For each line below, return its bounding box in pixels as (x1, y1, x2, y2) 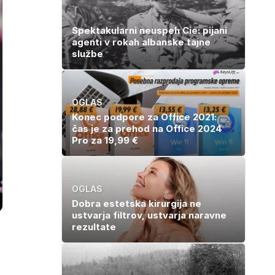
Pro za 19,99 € (72, 134, 138, 146)
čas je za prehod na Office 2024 (72, 122, 222, 134)
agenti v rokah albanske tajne (72, 36, 211, 48)
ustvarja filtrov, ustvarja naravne (72, 209, 227, 221)
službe (72, 47, 103, 60)
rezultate (72, 220, 116, 233)
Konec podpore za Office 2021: (72, 110, 217, 123)
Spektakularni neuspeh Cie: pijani (72, 24, 227, 36)
